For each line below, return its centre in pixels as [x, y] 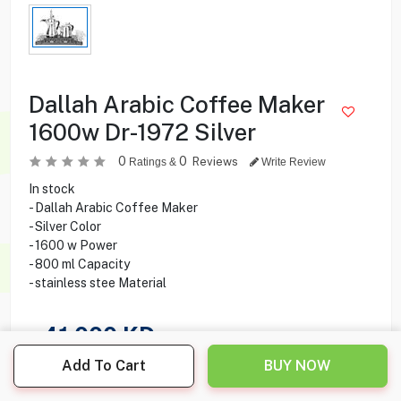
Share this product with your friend [128, 374]
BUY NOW [298, 366]
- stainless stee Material [97, 282]
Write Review [292, 162]
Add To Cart [103, 366]
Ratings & [152, 162]
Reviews [216, 161]
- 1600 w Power [73, 245]
